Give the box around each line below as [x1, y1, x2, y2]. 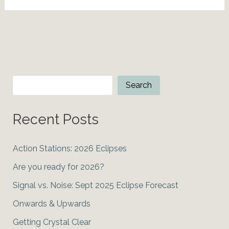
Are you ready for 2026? [12, 162, 104, 172]
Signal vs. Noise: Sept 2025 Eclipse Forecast [12, 180, 178, 191]
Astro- [12, 7, 36, 17]
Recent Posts [12, 111, 99, 128]
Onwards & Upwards [12, 199, 90, 209]
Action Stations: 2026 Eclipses [12, 144, 127, 154]
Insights [12, 20, 41, 31]
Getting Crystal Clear [12, 217, 91, 227]
